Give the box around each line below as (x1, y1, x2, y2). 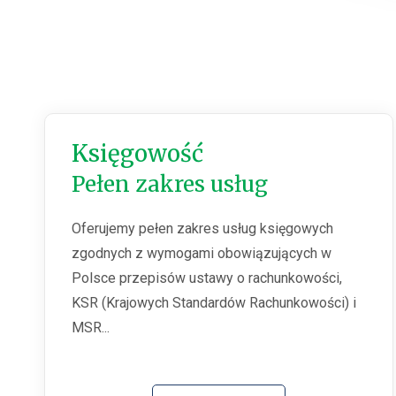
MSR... (72, 319, 110, 337)
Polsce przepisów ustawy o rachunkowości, (72, 270, 342, 287)
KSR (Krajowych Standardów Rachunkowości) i (72, 294, 356, 312)
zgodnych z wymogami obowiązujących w (72, 245, 331, 263)
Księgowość (72, 139, 203, 169)
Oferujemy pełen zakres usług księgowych (72, 220, 333, 238)
